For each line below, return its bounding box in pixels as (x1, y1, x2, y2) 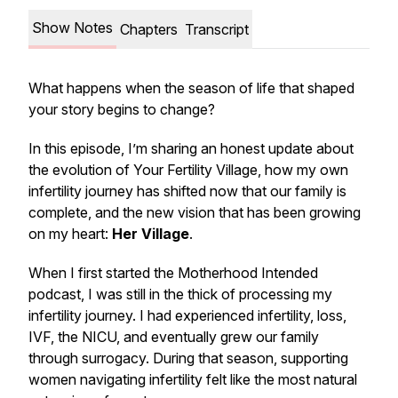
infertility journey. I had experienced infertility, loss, (28, 306, 346, 324)
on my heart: (28, 225, 112, 243)
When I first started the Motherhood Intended (28, 264, 318, 282)
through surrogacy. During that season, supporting (28, 349, 348, 367)
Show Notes (32, 19, 113, 36)
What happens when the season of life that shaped (28, 79, 354, 97)
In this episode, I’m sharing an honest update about (28, 139, 354, 157)
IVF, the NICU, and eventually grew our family (28, 328, 319, 346)
